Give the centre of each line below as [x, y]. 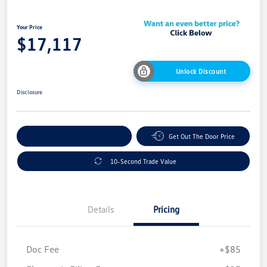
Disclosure [30, 91]
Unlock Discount [201, 71]
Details [101, 209]
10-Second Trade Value [143, 161]
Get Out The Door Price [201, 136]
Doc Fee [43, 249]
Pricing [166, 209]
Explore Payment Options [74, 136]
